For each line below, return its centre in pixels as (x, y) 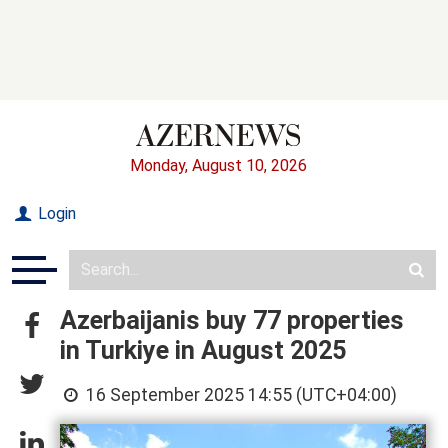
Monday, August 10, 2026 (218, 165)
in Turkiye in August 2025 (203, 350)
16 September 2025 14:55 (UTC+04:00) (240, 394)
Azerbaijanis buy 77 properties (232, 320)
